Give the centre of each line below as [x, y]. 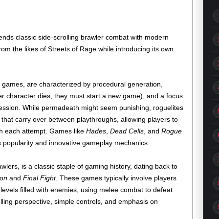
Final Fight [39, 178]
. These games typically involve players [116, 178]
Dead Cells [127, 131]
